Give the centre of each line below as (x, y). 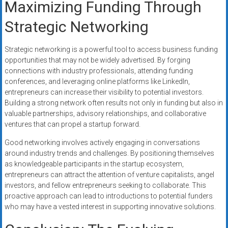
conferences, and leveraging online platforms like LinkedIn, (97, 82)
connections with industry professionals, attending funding (98, 71)
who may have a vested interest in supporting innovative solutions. (110, 207)
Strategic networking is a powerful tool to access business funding (111, 50)
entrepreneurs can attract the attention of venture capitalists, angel (109, 175)
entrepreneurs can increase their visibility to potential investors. (104, 92)
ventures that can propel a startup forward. (72, 124)
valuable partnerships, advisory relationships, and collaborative (105, 114)
